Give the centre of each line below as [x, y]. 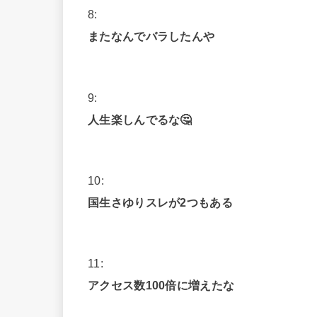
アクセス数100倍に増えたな [161, 286]
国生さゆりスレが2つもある [160, 202]
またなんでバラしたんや [151, 36]
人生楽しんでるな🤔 [140, 119]
